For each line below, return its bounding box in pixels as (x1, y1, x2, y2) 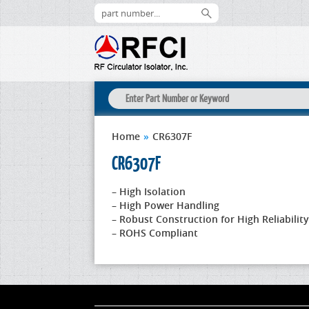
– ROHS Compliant (112, 226, 198, 239)
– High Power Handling (112, 199, 219, 212)
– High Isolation (112, 185, 186, 198)
